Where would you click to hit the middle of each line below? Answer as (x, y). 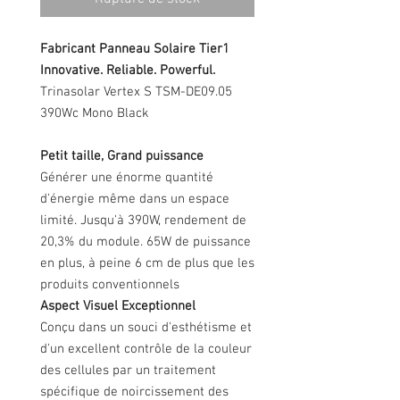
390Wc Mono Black (95, 113)
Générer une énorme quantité (127, 178)
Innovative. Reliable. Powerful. (128, 71)
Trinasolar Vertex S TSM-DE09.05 (136, 92)
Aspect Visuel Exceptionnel (118, 306)
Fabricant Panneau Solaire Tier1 (135, 49)
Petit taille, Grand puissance (122, 156)
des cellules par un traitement (128, 371)
